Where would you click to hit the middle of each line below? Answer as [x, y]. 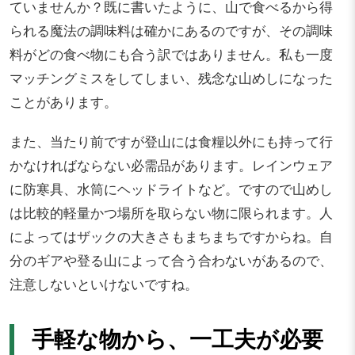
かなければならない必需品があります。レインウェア [171, 165]
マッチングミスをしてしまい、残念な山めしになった [171, 78]
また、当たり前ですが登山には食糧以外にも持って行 [171, 141]
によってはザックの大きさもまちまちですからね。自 [171, 237]
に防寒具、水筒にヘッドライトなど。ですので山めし [171, 189]
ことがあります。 [63, 102]
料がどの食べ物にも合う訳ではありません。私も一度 [171, 54]
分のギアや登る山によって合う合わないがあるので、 [171, 260]
